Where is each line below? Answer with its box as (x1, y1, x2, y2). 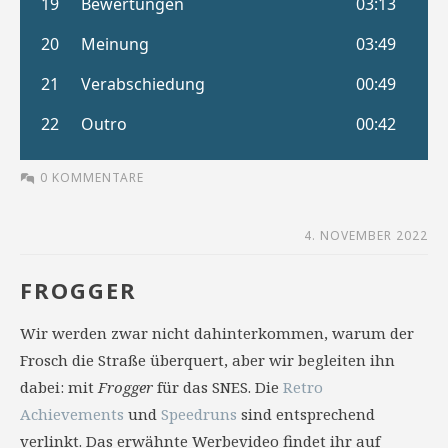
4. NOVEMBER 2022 (304, 227, 428, 244)
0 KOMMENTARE (40, 169, 144, 186)
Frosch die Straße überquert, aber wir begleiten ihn (20, 350, 395, 370)
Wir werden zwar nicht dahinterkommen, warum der (20, 323, 414, 343)
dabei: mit (20, 377, 98, 397)
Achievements (20, 404, 124, 424)
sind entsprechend (237, 404, 375, 424)
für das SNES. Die (153, 377, 283, 397)
